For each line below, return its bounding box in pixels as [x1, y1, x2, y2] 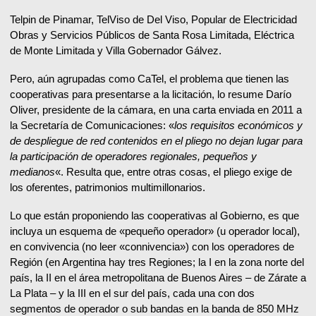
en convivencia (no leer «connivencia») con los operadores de [10, 241, 294, 253]
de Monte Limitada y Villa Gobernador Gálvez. [10, 44, 221, 57]
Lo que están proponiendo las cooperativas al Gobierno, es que [10, 209, 299, 222]
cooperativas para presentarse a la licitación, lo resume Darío [10, 88, 291, 101]
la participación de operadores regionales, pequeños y [10, 150, 257, 163]
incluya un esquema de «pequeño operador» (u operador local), [10, 225, 300, 238]
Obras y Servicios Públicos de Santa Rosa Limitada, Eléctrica [10, 29, 294, 42]
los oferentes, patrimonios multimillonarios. [10, 181, 205, 194]
